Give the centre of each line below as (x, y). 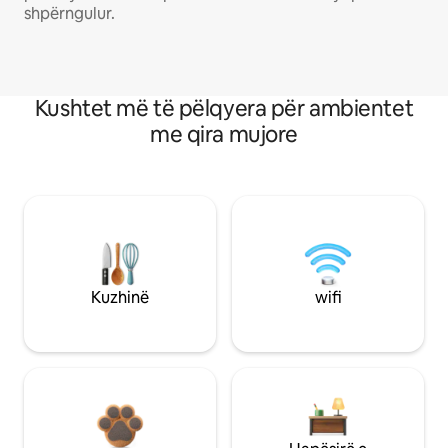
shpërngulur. (69, 13)
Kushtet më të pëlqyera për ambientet (224, 108)
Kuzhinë (120, 297)
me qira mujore (224, 134)
